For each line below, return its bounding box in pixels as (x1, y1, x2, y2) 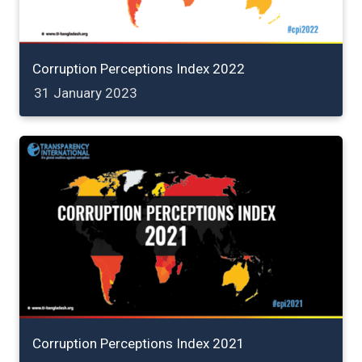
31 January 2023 (34, 85, 137, 102)
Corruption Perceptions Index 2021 (32, 335, 245, 351)
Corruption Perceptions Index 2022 (32, 61, 245, 78)
